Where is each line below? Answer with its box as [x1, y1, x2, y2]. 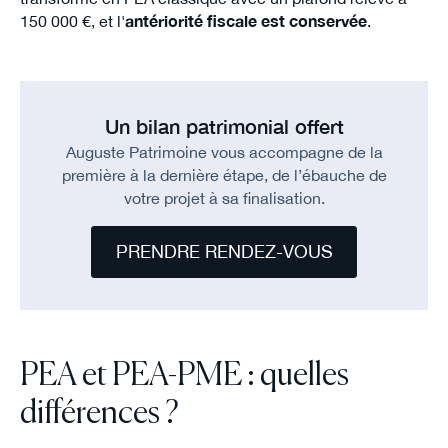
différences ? [19, 398, 179, 431]
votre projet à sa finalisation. [123, 189, 325, 208]
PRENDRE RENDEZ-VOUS [115, 241, 333, 263]
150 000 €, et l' [19, 12, 125, 31]
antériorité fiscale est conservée [124, 12, 367, 31]
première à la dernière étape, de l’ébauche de [61, 166, 387, 185]
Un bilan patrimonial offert [104, 115, 344, 139]
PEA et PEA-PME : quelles [19, 360, 349, 393]
